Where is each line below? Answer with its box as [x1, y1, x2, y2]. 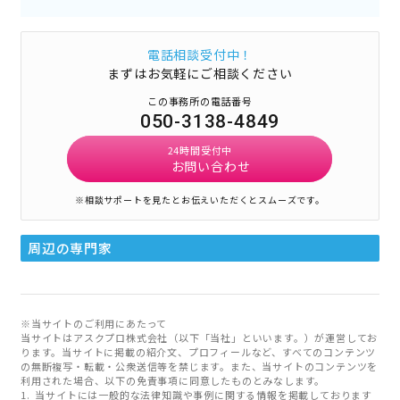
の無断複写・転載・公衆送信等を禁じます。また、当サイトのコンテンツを [20, 358, 379, 373]
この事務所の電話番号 [146, 93, 253, 108]
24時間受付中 [167, 142, 233, 157]
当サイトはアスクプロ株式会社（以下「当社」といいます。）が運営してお [20, 329, 379, 345]
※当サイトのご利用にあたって [20, 315, 168, 330]
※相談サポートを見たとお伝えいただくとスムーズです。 [75, 192, 325, 206]
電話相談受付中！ [146, 45, 254, 63]
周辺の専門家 [27, 237, 112, 257]
